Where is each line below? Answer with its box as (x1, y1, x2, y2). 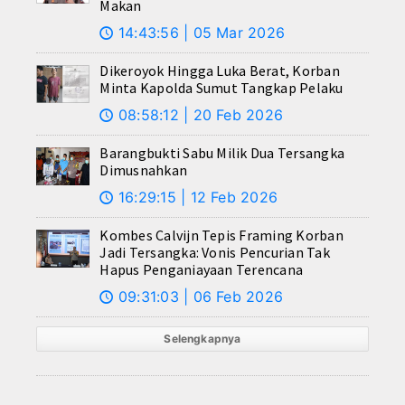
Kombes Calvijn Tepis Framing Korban (99, 226, 344, 245)
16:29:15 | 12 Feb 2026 (113, 188, 278, 207)
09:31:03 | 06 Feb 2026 (113, 287, 284, 306)
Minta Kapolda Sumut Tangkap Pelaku (99, 79, 344, 98)
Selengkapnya (164, 332, 241, 346)
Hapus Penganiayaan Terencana (99, 260, 304, 279)
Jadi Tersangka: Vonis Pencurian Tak (99, 243, 330, 262)
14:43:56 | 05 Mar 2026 (113, 24, 286, 42)
